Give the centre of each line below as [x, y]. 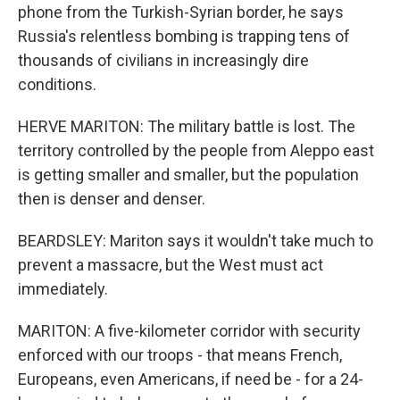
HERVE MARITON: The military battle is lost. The [187, 126]
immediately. [63, 289]
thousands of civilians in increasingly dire [163, 60]
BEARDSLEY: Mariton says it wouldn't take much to [196, 241]
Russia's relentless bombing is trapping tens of [184, 36]
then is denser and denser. [112, 199]
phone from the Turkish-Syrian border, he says [181, 12]
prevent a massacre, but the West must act [171, 265]
